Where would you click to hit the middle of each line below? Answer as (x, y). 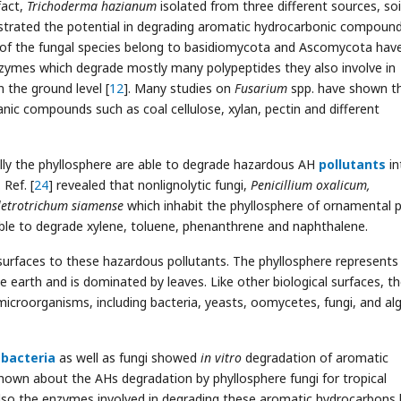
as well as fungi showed (128, 358)
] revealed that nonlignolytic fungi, (149, 185)
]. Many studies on (177, 88)
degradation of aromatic (315, 358)
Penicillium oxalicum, (311, 185)
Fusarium (261, 88)
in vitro (221, 358)
